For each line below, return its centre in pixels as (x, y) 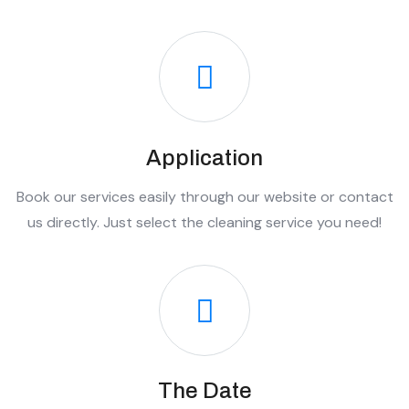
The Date (204, 391)
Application (204, 157)
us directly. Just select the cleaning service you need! (204, 222)
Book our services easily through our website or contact (204, 196)
